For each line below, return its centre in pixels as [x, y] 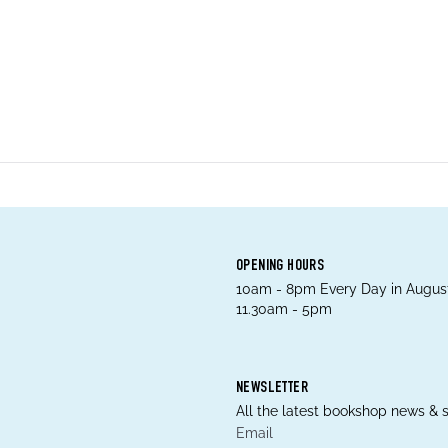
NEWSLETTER [272, 389]
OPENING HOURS [280, 267]
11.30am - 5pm [284, 309]
